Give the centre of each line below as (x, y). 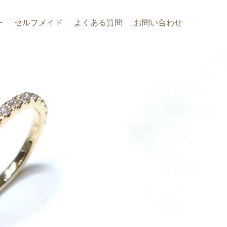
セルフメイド (39, 23)
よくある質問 (98, 23)
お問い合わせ (158, 23)
